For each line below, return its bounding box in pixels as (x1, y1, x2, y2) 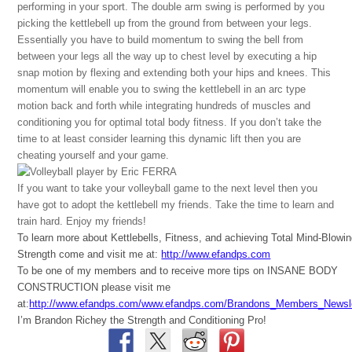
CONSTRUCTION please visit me (17, 280, 171, 293)
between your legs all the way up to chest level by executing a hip (17, 49, 317, 62)
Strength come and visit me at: (17, 247, 162, 260)
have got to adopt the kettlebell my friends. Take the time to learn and (17, 198, 335, 211)
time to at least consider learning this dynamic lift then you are (17, 132, 302, 145)
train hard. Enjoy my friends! (17, 214, 147, 227)
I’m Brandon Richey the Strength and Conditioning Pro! (17, 313, 267, 326)
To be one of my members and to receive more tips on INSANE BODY (17, 264, 339, 277)
